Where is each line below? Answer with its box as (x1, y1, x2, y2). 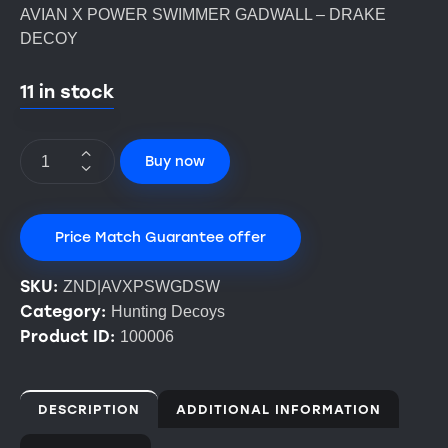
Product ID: (20, 327, 120, 347)
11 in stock (20, 81, 114, 104)
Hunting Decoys (111, 303, 225, 321)
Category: (20, 302, 111, 322)
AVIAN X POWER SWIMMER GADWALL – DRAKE (20, 6, 386, 24)
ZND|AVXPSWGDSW (63, 278, 220, 296)
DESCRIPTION (38, 402, 140, 418)
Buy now (145, 152, 205, 170)
